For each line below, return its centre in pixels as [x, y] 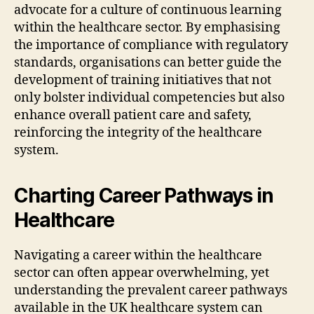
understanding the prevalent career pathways [151, 290]
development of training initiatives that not [143, 80]
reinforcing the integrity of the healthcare [138, 132]
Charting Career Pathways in [144, 195]
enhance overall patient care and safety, [133, 115]
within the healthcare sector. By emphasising [147, 27]
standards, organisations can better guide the [148, 62]
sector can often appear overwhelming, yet [142, 273]
